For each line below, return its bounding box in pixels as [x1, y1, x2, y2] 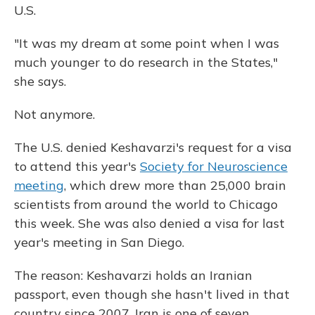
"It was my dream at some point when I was [14, 35, 279, 51]
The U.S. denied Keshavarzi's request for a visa [14, 139, 292, 155]
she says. [14, 73, 66, 89]
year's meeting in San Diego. [14, 234, 184, 250]
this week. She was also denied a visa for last [14, 215, 285, 231]
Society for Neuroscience [140, 158, 288, 174]
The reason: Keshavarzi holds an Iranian [14, 267, 252, 283]
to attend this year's [14, 158, 140, 174]
